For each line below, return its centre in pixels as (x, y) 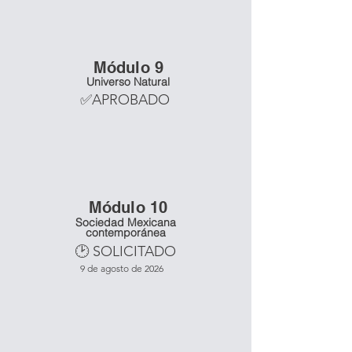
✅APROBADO (125, 100)
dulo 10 (140, 207)
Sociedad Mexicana (126, 222)
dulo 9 (140, 68)
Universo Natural (128, 82)
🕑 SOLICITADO (125, 251)
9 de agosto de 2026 (122, 268)
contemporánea (126, 233)
